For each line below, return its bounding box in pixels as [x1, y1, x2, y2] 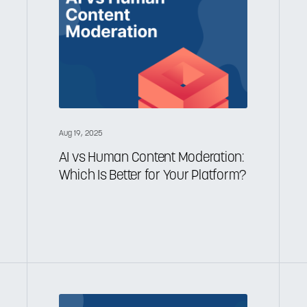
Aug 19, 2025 [58, 129, 103, 138]
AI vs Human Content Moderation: [58, 151, 244, 165]
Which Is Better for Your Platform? [58, 169, 247, 183]
